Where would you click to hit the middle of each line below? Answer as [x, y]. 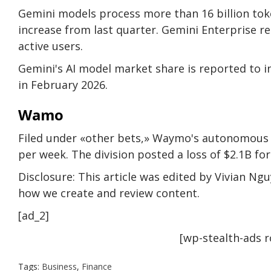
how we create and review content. [109, 193]
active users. [51, 46]
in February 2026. [63, 84]
